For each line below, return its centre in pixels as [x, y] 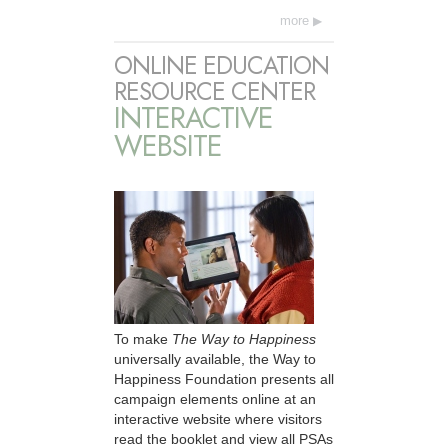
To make [143, 338]
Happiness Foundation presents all [224, 378]
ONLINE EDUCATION [221, 65]
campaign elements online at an [215, 398]
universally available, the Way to [215, 358]
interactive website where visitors [218, 418]
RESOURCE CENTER [214, 91]
